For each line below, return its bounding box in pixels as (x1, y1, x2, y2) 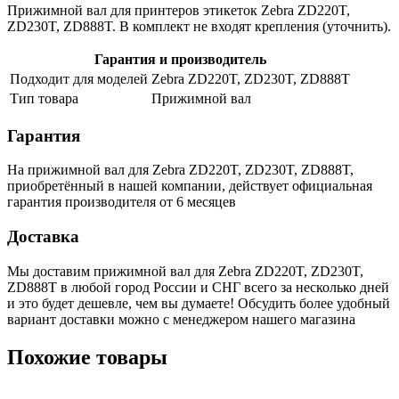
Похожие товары (7, 345, 167, 369)
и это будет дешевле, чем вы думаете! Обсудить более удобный (7, 295, 390, 311)
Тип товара (10, 90, 78, 106)
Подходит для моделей (10, 70, 148, 86)
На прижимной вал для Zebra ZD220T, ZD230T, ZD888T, (7, 162, 354, 178)
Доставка (7, 226, 79, 246)
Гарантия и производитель (94, 51, 266, 67)
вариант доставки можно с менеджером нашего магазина (7, 311, 355, 327)
